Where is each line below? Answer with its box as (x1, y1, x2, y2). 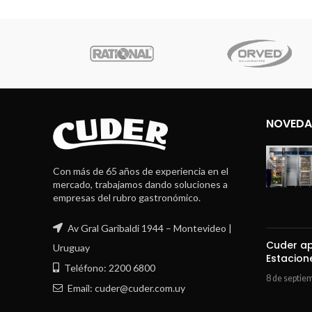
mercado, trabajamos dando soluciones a (53, 178, 228, 190)
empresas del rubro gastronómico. (53, 191, 201, 203)
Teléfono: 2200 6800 (62, 261, 155, 274)
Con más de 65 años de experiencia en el (53, 164, 228, 177)
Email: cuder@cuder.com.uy (65, 281, 185, 294)
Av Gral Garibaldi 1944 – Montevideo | (65, 221, 232, 234)
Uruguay (53, 241, 90, 253)
